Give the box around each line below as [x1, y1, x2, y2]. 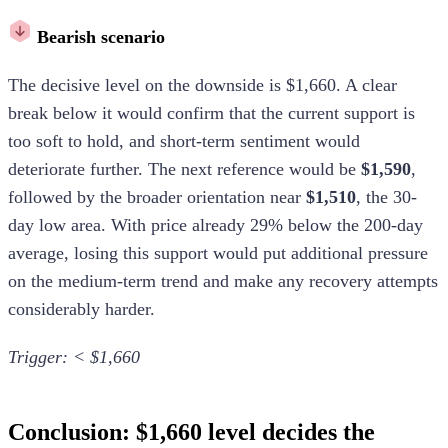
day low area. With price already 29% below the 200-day [8, 214, 423, 235]
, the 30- [356, 186, 417, 207]
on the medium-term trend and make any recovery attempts [8, 270, 438, 291]
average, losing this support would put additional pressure [8, 242, 428, 263]
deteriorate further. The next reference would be [8, 158, 361, 179]
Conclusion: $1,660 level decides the [8, 418, 375, 445]
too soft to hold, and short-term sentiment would [8, 130, 360, 151]
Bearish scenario [37, 26, 165, 47]
